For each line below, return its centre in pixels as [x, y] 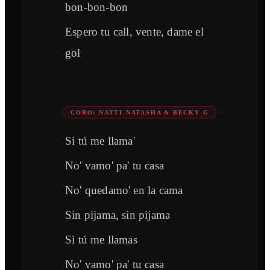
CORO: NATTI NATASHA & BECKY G [140, 113]
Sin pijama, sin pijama [118, 215]
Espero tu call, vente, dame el [134, 32]
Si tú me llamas [101, 240]
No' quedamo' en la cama [124, 190]
